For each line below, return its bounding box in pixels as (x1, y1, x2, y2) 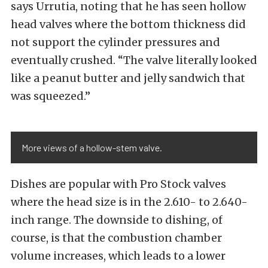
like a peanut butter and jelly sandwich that (11, 71, 245, 86)
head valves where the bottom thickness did (11, 17, 246, 32)
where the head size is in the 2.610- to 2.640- (11, 195, 248, 209)
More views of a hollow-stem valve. (22, 142, 162, 154)
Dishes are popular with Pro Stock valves (11, 177, 226, 191)
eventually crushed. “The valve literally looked (11, 53, 257, 68)
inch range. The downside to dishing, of (11, 213, 223, 227)
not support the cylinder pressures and (11, 35, 220, 50)
